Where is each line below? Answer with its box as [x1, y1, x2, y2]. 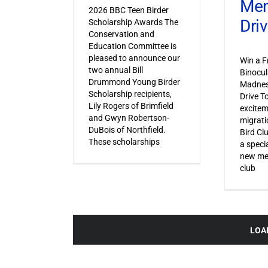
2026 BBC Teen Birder [88, 5, 169, 15]
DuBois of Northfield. [88, 124, 166, 135]
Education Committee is [88, 41, 176, 51]
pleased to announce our [88, 53, 180, 63]
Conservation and [88, 29, 154, 39]
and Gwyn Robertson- [88, 112, 169, 123]
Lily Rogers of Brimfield [88, 100, 173, 111]
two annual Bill [88, 65, 143, 75]
